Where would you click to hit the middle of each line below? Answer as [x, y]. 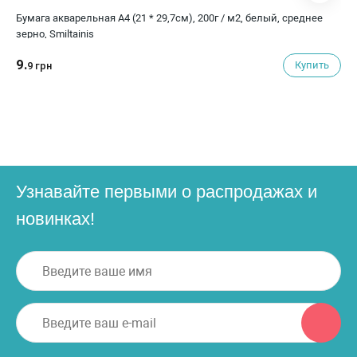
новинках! [55, 219]
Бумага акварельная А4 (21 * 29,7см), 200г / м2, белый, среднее [169, 18]
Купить [312, 65]
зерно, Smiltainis [55, 34]
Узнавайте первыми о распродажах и [167, 192]
